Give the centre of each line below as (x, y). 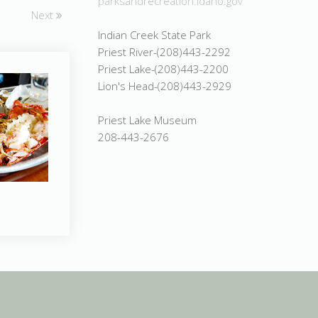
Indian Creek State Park (154, 34)
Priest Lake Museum (147, 120)
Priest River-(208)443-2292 (164, 51)
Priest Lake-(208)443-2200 (163, 68)
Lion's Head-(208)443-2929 (165, 86)
